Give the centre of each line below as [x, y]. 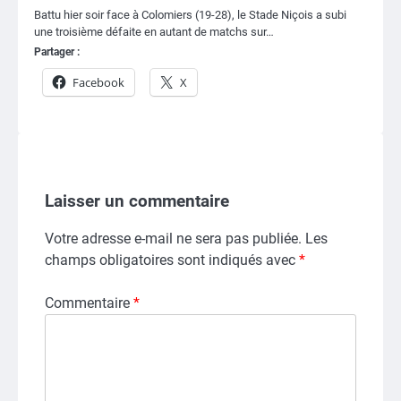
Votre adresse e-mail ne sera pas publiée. [173, 238]
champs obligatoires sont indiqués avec [172, 260]
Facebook [98, 82]
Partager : [57, 51]
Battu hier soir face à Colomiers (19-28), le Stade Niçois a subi [190, 14]
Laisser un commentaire [137, 201]
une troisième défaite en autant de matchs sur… [154, 31]
